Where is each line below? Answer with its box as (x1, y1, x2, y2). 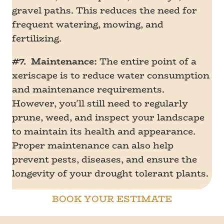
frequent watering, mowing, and (12, 17, 163, 31)
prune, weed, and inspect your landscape (12, 110, 204, 124)
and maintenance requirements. (12, 82, 167, 96)
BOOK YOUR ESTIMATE (52, 192, 172, 206)
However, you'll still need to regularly (12, 96, 188, 110)
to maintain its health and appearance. (12, 124, 195, 138)
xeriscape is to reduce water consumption (12, 68, 209, 82)
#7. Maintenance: (12, 54, 97, 68)
